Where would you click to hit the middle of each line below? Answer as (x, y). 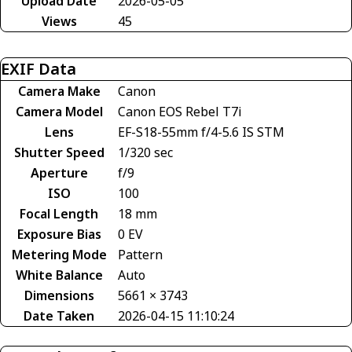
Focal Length (59, 214)
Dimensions (59, 296)
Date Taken (59, 316)
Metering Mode (59, 255)
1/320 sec (145, 153)
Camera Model (59, 112)
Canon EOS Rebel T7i (180, 112)
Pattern (140, 255)
